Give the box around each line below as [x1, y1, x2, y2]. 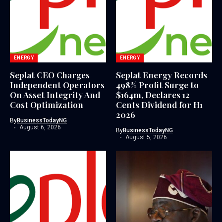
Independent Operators [10, 79, 105, 91]
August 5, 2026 [125, 134, 167, 141]
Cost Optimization [10, 99, 83, 111]
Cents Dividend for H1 [116, 99, 203, 111]
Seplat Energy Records [116, 69, 207, 81]
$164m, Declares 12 [116, 89, 190, 101]
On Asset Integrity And [10, 89, 100, 101]
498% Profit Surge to [116, 79, 199, 91]
